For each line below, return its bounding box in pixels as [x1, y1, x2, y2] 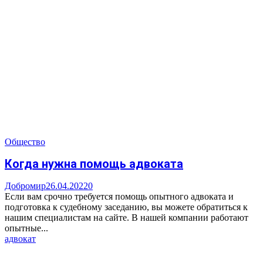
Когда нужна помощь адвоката [5, 157, 183, 171]
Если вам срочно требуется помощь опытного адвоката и [5, 191, 234, 202]
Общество [5, 136, 45, 147]
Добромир [5, 181, 46, 191]
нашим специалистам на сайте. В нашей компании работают [5, 213, 248, 223]
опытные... [5, 223, 48, 234]
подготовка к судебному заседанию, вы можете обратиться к [5, 202, 248, 213]
